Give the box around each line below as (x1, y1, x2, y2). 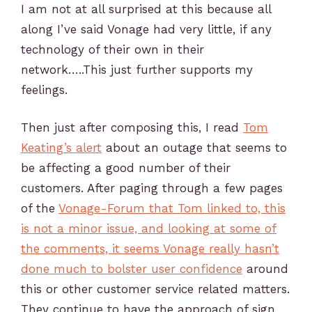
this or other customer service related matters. (21, 282, 290, 296)
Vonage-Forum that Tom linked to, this (58, 201, 286, 215)
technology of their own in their (21, 42, 204, 56)
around (242, 262, 288, 276)
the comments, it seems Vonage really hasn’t (21, 242, 279, 256)
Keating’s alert (21, 141, 102, 155)
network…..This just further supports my (21, 62, 253, 77)
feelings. (21, 82, 68, 97)
